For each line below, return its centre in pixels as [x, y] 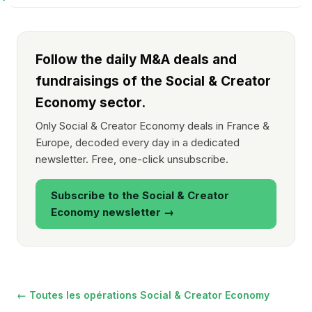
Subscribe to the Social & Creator [140, 195]
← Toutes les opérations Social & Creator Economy [143, 295]
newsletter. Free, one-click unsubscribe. [132, 159]
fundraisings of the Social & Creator [153, 81]
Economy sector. [91, 103]
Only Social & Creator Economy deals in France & [153, 126]
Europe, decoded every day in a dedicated [138, 142]
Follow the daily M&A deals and [136, 60]
